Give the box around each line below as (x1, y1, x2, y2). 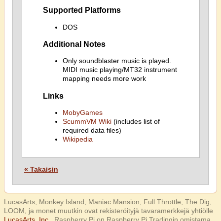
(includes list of (111, 117, 160, 125)
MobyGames (62, 109, 103, 116)
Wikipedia (62, 135, 93, 143)
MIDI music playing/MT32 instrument (62, 66, 177, 74)
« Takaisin (24, 165, 58, 173)
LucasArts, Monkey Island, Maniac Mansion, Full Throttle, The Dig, (4, 198, 212, 206)
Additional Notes (42, 39, 106, 48)
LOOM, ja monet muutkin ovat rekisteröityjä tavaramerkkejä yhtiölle (4, 207, 213, 215)
